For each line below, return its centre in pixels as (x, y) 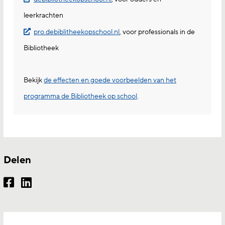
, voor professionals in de (157, 32)
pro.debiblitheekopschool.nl (77, 32)
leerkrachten (43, 16)
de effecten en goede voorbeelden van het (110, 80)
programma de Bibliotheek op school (80, 96)
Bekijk (34, 80)
